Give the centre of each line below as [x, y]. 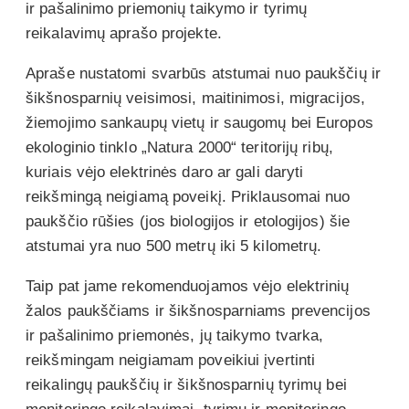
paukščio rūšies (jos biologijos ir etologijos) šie [188, 221]
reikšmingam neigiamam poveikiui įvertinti [171, 360]
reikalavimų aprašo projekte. [129, 33]
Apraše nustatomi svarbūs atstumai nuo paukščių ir [203, 73]
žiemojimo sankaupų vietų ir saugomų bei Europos [199, 122]
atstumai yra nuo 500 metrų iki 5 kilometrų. [176, 246]
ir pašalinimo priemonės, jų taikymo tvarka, [175, 335]
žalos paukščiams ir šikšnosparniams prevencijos [198, 310]
